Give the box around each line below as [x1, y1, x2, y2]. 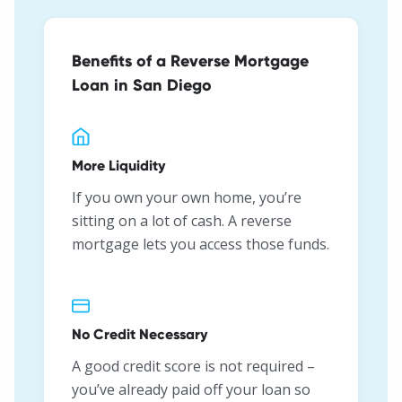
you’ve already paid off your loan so [71, 380, 310, 400]
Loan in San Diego [71, 75, 212, 95]
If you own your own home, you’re [71, 188, 301, 208]
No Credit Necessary [71, 326, 207, 344]
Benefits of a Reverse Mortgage [71, 51, 309, 71]
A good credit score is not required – [71, 356, 315, 377]
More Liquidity [71, 157, 165, 175]
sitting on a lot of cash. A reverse [71, 211, 292, 232]
